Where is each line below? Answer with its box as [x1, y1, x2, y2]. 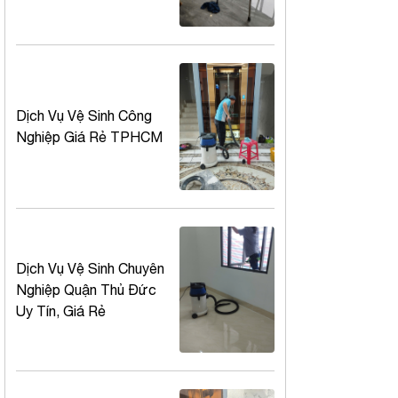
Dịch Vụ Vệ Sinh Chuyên [16, 259, 164, 276]
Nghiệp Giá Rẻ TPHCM [16, 129, 163, 146]
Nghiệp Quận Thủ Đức [16, 281, 156, 298]
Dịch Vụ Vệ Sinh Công [16, 107, 152, 124]
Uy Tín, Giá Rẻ [16, 302, 106, 319]
